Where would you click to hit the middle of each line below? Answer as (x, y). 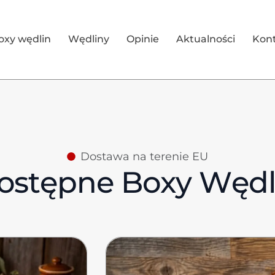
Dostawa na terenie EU (145, 156)
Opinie (143, 39)
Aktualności (206, 39)
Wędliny (89, 39)
